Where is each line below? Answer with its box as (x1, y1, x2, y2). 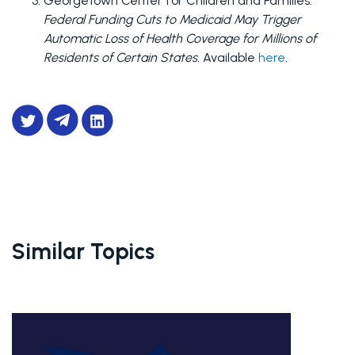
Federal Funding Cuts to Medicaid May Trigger (44, 12, 301, 27)
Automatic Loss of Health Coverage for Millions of (44, 31, 316, 46)
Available (200, 50, 258, 65)
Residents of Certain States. (44, 50, 200, 65)
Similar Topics (12, 238, 155, 265)
